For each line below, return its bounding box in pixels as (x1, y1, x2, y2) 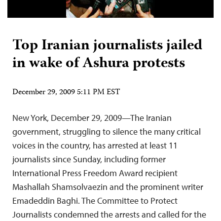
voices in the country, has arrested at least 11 (12, 140, 178, 151)
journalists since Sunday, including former (12, 153, 166, 165)
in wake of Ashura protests (12, 52, 185, 76)
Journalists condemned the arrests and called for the (12, 209, 206, 220)
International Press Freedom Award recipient (12, 167, 178, 179)
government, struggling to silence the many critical (12, 126, 201, 137)
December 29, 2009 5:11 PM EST (12, 86, 120, 99)
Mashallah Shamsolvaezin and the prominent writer (12, 181, 203, 192)
